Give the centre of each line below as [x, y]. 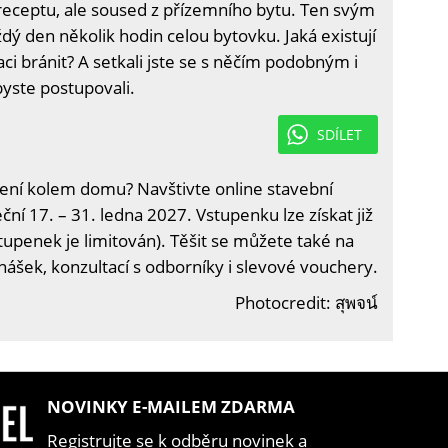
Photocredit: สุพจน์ [306, 302]
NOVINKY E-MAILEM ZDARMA [171, 406]
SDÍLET [339, 134]
